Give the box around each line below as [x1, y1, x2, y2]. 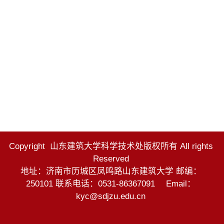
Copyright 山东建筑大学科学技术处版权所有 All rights [8, 141, 213, 151]
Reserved [92, 154, 129, 164]
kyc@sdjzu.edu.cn [76, 191, 146, 201]
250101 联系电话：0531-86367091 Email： [26, 179, 196, 189]
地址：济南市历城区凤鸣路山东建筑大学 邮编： [20, 166, 201, 176]
